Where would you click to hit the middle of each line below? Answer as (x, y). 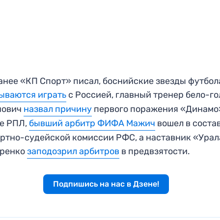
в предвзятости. (155, 151)
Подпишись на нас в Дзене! (106, 184)
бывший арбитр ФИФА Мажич (92, 123)
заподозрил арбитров (73, 151)
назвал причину (58, 109)
